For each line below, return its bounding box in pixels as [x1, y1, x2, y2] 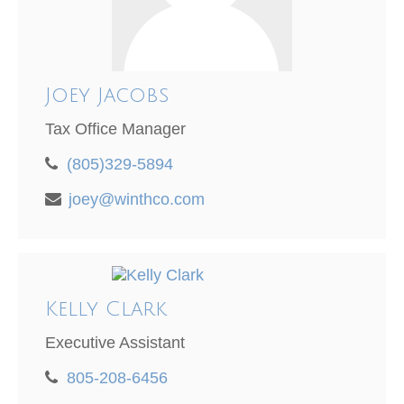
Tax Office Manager [45, 120, 186, 139]
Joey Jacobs [45, 85, 169, 107]
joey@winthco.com [69, 190, 205, 209]
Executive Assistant [45, 334, 185, 353]
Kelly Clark [45, 298, 167, 321]
